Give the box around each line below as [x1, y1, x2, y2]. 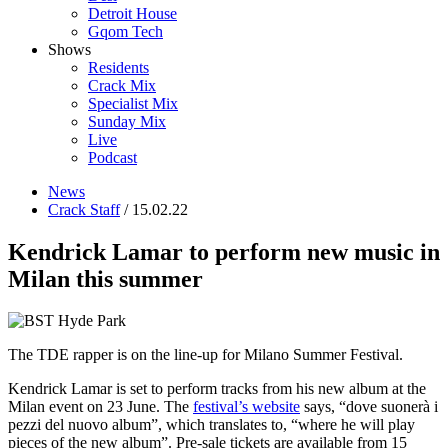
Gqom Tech [88, 22, 163, 40]
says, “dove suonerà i [300, 398, 438, 416]
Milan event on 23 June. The [8, 398, 193, 416]
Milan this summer [8, 265, 203, 292]
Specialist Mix [88, 94, 178, 112]
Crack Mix [88, 76, 156, 94]
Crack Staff [48, 200, 120, 218]
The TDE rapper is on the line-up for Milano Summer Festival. [8, 346, 403, 364]
